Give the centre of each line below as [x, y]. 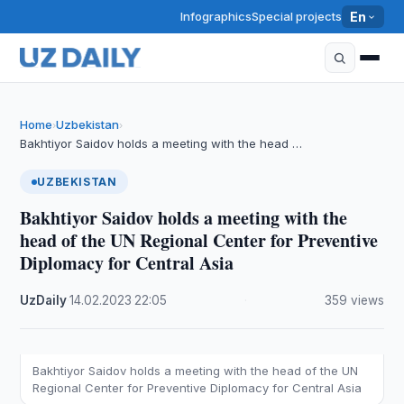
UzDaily [44, 300]
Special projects [297, 16]
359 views [354, 300]
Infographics [216, 16]
